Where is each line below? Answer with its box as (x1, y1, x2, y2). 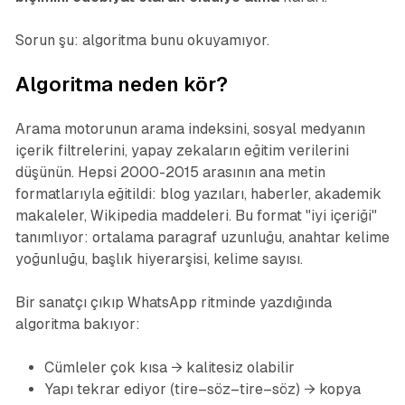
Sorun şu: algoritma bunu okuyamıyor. (14, 32, 269, 50)
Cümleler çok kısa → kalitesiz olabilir (43, 359, 295, 377)
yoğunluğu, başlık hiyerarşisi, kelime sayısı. (14, 250, 303, 268)
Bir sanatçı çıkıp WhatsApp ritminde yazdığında (14, 294, 332, 312)
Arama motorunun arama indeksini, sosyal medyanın (14, 120, 365, 138)
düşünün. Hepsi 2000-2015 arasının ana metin (14, 164, 325, 182)
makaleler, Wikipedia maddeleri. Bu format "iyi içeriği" (14, 207, 377, 225)
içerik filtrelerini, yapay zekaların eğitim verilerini (14, 142, 349, 160)
